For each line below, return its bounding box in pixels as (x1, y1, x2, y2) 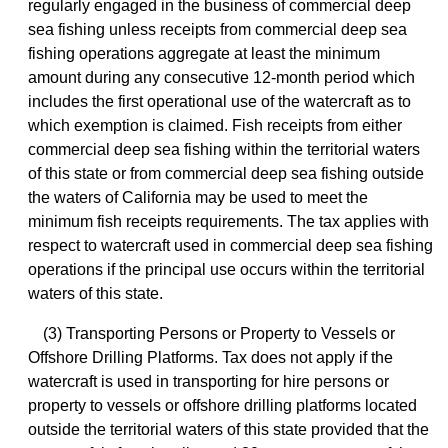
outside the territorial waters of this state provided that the (28, 421, 429, 439)
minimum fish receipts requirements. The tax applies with (28, 213, 429, 231)
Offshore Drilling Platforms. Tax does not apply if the (28, 349, 393, 367)
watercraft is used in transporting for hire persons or (28, 373, 389, 391)
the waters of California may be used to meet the (28, 189, 368, 207)
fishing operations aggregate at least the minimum (28, 45, 380, 63)
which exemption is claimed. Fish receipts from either (28, 117, 402, 135)
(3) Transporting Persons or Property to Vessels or (43, 325, 395, 343)
